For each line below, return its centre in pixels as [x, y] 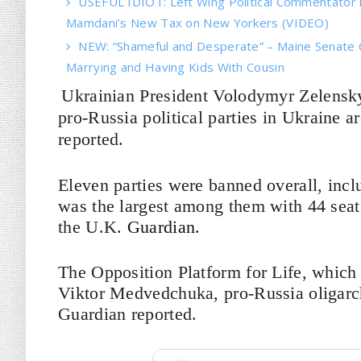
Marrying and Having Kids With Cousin [175, 67]
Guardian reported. [130, 314]
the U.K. [93, 227]
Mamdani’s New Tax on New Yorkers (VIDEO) [197, 23]
